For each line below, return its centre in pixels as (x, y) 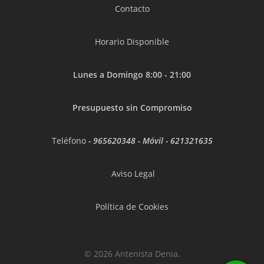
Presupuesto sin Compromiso (132, 108)
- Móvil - (153, 141)
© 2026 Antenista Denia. (132, 254)
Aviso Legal (133, 174)
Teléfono (70, 141)
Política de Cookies (132, 207)
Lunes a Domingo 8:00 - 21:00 (132, 75)
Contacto (132, 9)
